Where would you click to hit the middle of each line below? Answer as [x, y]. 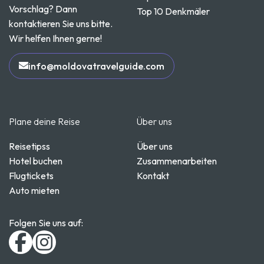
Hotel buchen [36, 161]
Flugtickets [31, 176]
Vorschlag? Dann [43, 9]
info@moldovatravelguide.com [96, 66]
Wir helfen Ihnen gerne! [55, 38]
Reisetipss [29, 146]
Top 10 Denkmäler [173, 11]
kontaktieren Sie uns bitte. [61, 23]
